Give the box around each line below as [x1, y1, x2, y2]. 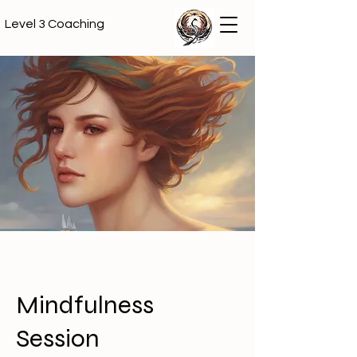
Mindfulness [16, 289, 154, 320]
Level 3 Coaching [5, 18, 104, 30]
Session [16, 323, 100, 354]
